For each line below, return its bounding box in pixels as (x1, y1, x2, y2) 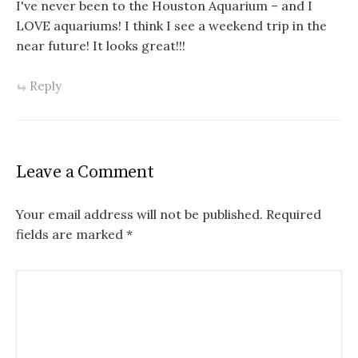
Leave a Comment (16, 161, 154, 184)
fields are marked (16, 226, 126, 243)
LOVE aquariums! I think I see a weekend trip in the (16, 17, 327, 34)
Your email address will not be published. (16, 206, 263, 223)
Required (263, 206, 321, 223)
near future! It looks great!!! (16, 37, 185, 54)
